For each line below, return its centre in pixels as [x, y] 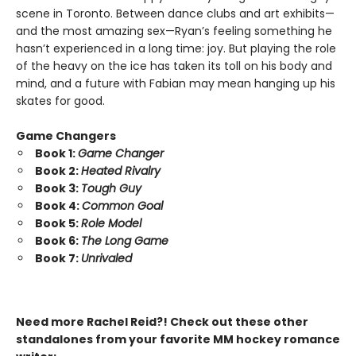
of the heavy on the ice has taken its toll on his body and [174, 66]
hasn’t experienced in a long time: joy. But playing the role [176, 48]
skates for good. [60, 101]
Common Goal [122, 205]
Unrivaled [106, 258]
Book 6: [58, 240]
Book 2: [58, 170]
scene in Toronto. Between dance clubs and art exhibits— [175, 13]
